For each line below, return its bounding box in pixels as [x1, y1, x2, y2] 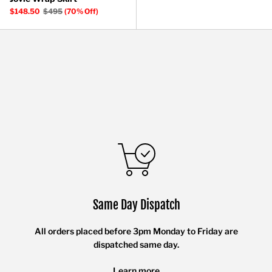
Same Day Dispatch [92, 197, 180, 213]
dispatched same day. [93, 239, 179, 250]
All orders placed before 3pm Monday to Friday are [35, 226, 238, 237]
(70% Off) [64, 7, 98, 16]
